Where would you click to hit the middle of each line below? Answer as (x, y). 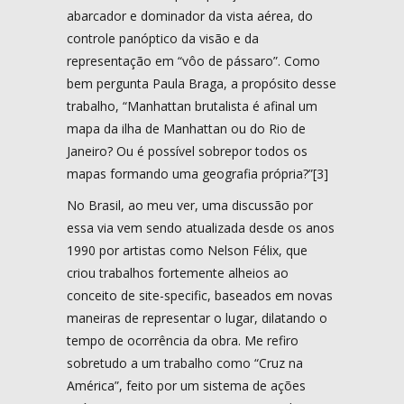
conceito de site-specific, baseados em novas (200, 295)
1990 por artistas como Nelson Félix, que (187, 250)
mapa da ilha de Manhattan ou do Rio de (186, 128)
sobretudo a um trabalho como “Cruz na (185, 363)
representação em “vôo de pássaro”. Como (193, 60)
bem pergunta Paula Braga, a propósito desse (202, 83)
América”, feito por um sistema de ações (186, 385)
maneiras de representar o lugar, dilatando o (197, 317)
